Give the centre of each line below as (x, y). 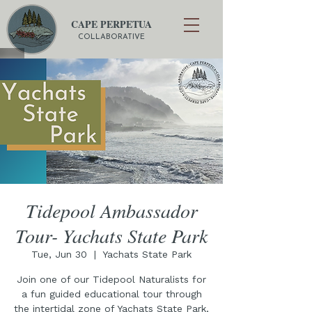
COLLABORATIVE (111, 37)
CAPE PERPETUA (111, 24)
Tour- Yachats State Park (111, 235)
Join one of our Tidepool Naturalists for (111, 279)
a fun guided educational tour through (111, 294)
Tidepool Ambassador (111, 210)
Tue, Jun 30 (59, 254)
